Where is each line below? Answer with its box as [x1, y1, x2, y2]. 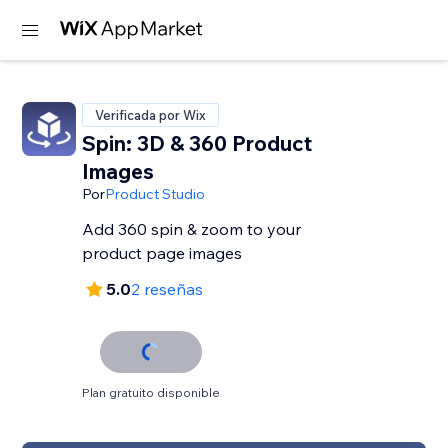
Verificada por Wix [95, 107, 207, 123]
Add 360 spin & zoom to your [82, 219, 302, 239]
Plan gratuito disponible [82, 385, 221, 400]
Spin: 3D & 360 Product [82, 130, 313, 156]
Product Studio [105, 185, 206, 203]
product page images [82, 243, 243, 263]
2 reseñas [131, 279, 204, 299]
